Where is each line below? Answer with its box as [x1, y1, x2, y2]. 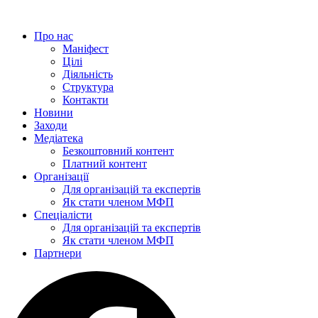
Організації [34, 170, 89, 182]
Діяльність [62, 68, 113, 80]
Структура [62, 81, 114, 93]
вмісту [5, 31, 36, 43]
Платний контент [62, 158, 147, 170]
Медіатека [34, 132, 83, 144]
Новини [34, 106, 73, 119]
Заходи [34, 119, 67, 131]
